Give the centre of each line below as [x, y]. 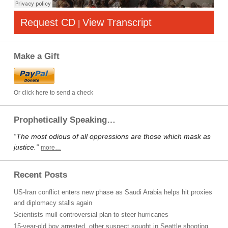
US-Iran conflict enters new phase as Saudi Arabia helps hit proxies [113, 192]
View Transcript [117, 22]
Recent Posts [40, 175]
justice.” [26, 147]
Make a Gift [37, 56]
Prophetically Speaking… [65, 120]
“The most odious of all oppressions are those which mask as [112, 136]
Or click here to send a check [53, 93]
